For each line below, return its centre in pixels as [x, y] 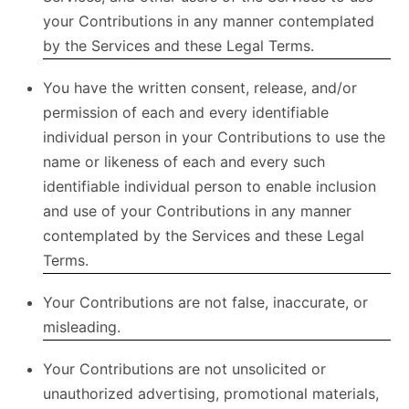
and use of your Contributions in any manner [197, 211]
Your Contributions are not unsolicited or [184, 369]
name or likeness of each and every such [184, 162]
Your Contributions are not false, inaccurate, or [205, 302]
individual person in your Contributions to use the [214, 137]
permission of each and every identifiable [186, 112]
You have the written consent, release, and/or [200, 88]
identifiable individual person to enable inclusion [210, 186]
